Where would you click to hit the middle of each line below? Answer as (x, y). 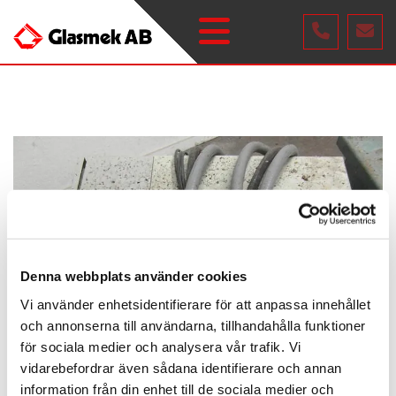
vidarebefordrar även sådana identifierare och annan (181, 368)
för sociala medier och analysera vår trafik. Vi (161, 346)
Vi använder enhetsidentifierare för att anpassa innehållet (195, 304)
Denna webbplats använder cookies (133, 276)
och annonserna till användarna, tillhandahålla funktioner (193, 325)
